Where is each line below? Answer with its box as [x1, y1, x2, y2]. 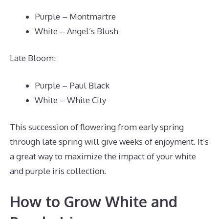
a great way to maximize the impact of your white [10, 151, 196, 161]
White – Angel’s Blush [35, 25, 118, 36]
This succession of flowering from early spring [10, 122, 184, 132]
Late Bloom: [10, 53, 56, 63]
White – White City [35, 94, 106, 105]
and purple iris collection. [10, 166, 106, 176]
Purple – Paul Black [35, 80, 109, 90]
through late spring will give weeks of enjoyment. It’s [10, 136, 209, 147]
